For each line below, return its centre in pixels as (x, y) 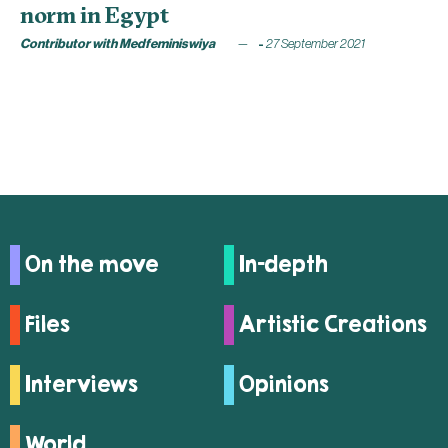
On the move (92, 265)
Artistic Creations (332, 325)
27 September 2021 (314, 44)
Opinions (283, 385)
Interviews (81, 385)
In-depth (283, 265)
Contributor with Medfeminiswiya (117, 44)
